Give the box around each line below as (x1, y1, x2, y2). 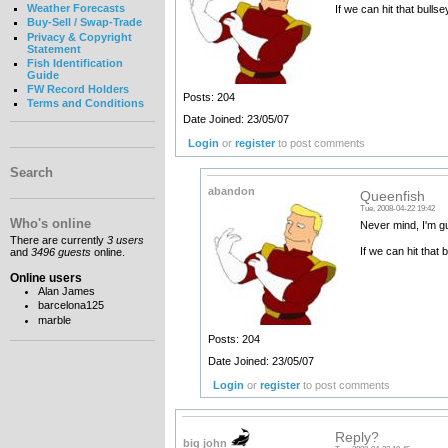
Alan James (37, 284, 95, 297)
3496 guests (31, 246, 91, 259)
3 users (107, 234, 144, 247)
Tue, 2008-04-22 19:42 (359, 203, 435, 213)
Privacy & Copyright (26, 30, 132, 43)
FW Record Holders (26, 83, 129, 96)
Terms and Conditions (26, 97, 144, 110)
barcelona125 (37, 299, 104, 312)
